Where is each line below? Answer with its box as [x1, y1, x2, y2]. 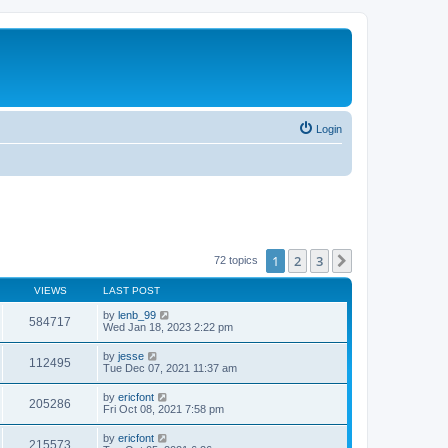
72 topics [214, 253, 261, 266]
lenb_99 [118, 309, 156, 321]
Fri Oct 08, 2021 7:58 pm [103, 403, 224, 415]
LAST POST [103, 285, 160, 296]
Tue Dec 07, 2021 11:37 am [103, 362, 237, 374]
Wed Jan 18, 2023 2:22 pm [103, 321, 233, 333]
